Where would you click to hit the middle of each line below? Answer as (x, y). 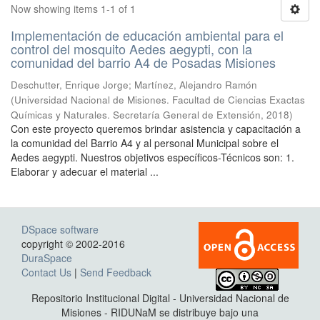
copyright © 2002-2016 (75, 244)
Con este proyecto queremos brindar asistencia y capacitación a (156, 129)
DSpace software (60, 229)
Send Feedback (116, 272)
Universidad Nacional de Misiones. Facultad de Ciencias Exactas (160, 100)
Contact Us (46, 272)
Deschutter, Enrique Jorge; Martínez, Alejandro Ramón (134, 85)
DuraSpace (47, 258)
